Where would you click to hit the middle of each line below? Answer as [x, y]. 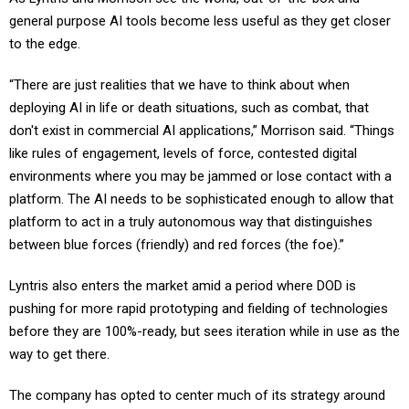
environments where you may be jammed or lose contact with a [200, 157]
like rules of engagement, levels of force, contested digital [183, 134]
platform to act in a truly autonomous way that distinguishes [191, 202]
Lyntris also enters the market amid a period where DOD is [183, 266]
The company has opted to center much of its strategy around [197, 376]
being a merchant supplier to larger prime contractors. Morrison [199, 399]
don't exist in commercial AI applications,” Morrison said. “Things [202, 111]
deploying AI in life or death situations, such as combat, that [189, 88]
